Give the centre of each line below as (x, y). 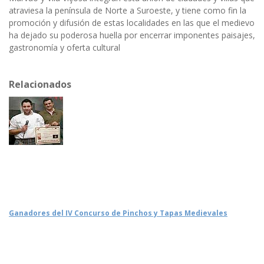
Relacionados (40, 85)
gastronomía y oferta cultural (65, 48)
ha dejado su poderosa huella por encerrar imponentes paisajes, (132, 35)
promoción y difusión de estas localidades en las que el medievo (132, 23)
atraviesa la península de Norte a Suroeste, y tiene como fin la (128, 11)
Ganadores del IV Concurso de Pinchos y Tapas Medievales (118, 213)
